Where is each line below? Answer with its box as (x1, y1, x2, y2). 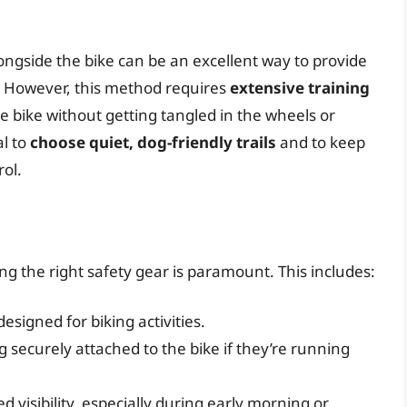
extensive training (230, 77, 370, 99)
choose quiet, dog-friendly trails (30, 132, 276, 154)
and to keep (276, 132, 365, 154)
